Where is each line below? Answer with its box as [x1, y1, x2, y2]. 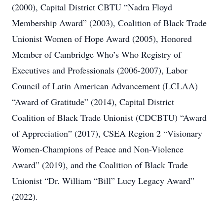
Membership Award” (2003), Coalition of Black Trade [12, 17, 207, 29]
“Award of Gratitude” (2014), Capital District [12, 96, 174, 108]
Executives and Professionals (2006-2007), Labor [12, 64, 187, 76]
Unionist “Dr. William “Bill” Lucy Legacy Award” [12, 175, 194, 186]
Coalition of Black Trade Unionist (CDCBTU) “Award [12, 111, 207, 123]
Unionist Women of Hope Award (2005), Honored [12, 33, 192, 44]
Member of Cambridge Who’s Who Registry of [12, 48, 181, 60]
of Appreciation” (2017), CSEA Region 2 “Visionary [12, 127, 202, 139]
